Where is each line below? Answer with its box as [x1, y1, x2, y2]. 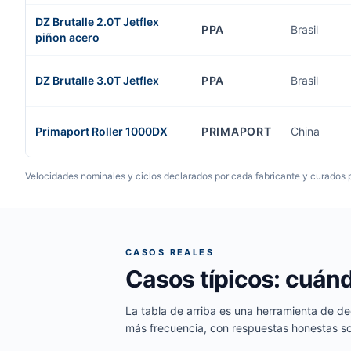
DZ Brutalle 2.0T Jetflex [35, 15, 159, 28]
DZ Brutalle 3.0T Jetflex [35, 74, 159, 87]
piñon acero [35, 31, 100, 44]
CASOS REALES [125, 247, 215, 258]
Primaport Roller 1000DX [35, 125, 168, 138]
